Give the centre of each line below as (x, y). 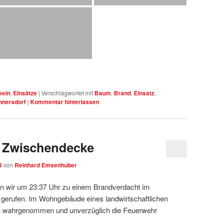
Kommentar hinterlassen (65, 102)
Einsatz (144, 93)
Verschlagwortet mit (67, 93)
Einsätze (25, 93)
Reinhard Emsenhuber (46, 165)
